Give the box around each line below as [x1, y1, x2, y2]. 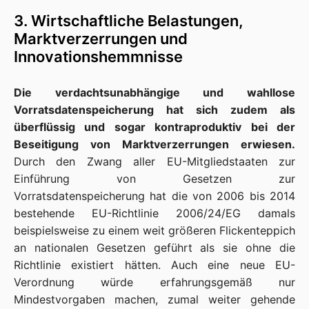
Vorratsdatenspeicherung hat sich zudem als [14, 103, 295, 117]
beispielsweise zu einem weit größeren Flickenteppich [14, 223, 295, 237]
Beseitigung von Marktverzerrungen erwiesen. [14, 137, 295, 151]
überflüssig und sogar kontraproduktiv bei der [14, 120, 295, 134]
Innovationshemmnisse [14, 48, 186, 66]
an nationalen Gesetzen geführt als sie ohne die [14, 241, 295, 255]
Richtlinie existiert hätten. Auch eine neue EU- [14, 258, 295, 272]
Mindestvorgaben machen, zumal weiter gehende [14, 292, 295, 306]
